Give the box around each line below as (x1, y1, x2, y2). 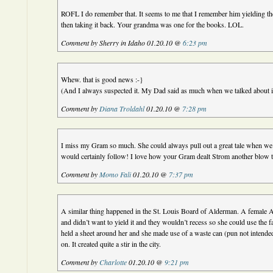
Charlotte (99, 257, 127, 267)
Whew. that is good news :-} (61, 74, 144, 84)
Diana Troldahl (99, 104, 145, 113)
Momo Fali (99, 169, 132, 179)
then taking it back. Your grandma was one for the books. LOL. (61, 19, 244, 29)
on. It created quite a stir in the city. (61, 239, 161, 249)
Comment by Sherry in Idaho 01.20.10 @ (61, 38, 183, 48)
